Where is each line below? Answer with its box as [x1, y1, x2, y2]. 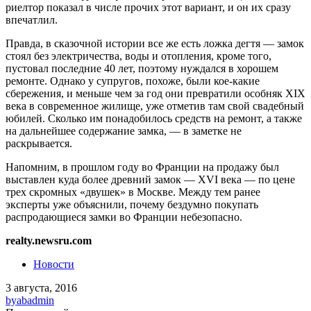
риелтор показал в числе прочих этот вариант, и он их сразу [6, 1, 291, 14]
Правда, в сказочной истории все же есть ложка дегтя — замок [6, 37, 304, 50]
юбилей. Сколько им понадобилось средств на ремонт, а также [6, 112, 302, 125]
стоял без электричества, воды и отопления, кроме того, [6, 50, 271, 62]
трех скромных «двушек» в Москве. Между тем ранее [6, 186, 260, 199]
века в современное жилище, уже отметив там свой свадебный [6, 100, 304, 112]
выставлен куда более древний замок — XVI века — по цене [6, 174, 295, 186]
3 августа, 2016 [6, 282, 77, 294]
